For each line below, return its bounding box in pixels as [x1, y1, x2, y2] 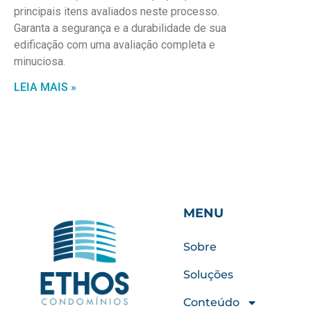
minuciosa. [14, 55, 65, 69]
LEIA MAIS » [14, 81, 76, 94]
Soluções [183, 268, 233, 282]
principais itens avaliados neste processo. [14, 5, 219, 19]
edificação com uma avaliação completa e [14, 38, 215, 52]
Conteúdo [183, 296, 239, 310]
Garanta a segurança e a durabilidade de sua [14, 22, 226, 35]
